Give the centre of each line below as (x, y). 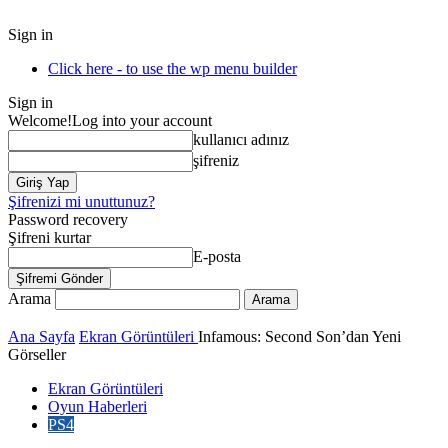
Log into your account (142, 120)
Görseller (37, 354)
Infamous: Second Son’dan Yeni (299, 336)
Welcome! (40, 120)
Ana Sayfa (41, 336)
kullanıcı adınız (241, 139)
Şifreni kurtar (49, 237)
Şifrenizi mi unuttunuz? (81, 201)
